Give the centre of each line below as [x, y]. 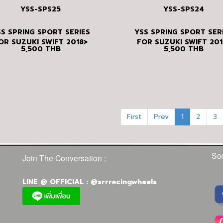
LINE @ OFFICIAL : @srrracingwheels [90, 182]
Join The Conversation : [65, 158]
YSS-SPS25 [41, 9]
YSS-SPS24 [184, 9]
